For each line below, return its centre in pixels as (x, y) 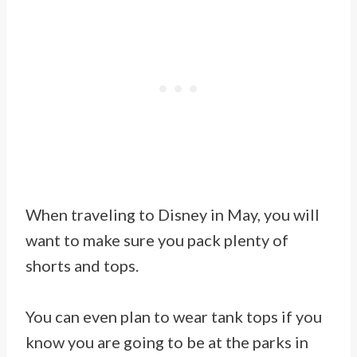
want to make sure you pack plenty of (157, 240)
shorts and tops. (82, 266)
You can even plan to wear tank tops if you (174, 317)
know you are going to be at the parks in (167, 342)
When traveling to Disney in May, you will (173, 215)
